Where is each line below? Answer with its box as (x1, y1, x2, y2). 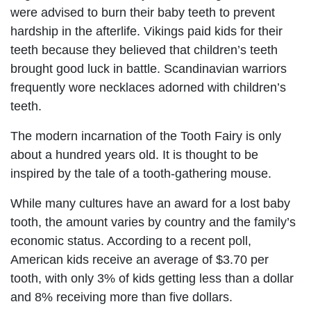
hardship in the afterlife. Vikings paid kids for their (10, 24, 283, 38)
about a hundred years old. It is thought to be (10, 147, 258, 162)
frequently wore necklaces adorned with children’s (10, 80, 286, 94)
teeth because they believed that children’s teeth (10, 42, 278, 57)
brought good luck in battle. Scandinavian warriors (10, 61, 287, 76)
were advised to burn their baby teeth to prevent (10, 5, 275, 19)
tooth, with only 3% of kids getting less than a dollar (10, 271, 294, 285)
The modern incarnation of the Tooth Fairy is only (10, 128, 281, 143)
